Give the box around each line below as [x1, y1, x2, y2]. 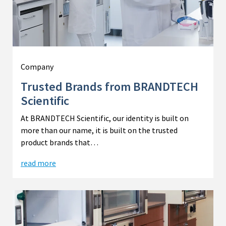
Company [21, 61, 53, 72]
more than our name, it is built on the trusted [21, 125, 178, 135]
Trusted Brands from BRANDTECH [21, 78, 198, 94]
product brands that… [21, 137, 98, 147]
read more [21, 157, 56, 168]
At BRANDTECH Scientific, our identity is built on [21, 112, 189, 123]
